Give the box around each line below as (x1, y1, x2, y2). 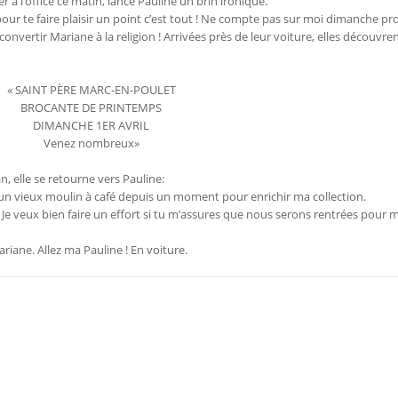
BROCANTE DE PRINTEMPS (20, 99, 163, 116)
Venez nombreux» (43, 135, 139, 152)
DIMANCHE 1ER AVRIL (33, 117, 150, 134)
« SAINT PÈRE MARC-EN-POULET (6, 82, 176, 99)
